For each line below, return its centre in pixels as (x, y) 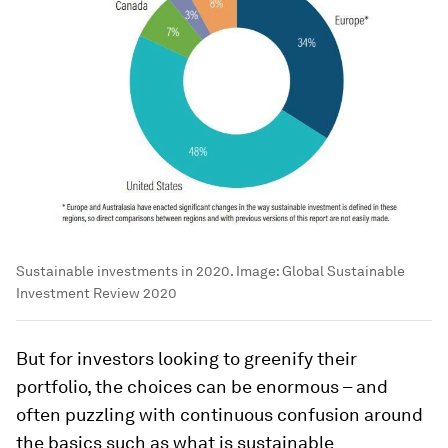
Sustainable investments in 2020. (124, 271)
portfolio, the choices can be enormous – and (202, 387)
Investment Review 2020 (96, 293)
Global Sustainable (343, 271)
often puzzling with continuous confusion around (219, 415)
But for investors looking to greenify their (186, 359)
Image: (257, 271)
